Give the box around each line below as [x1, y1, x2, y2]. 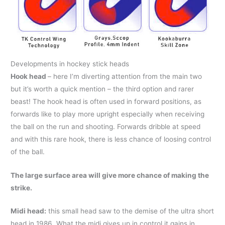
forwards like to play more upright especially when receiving [11, 109, 205, 118]
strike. [11, 183, 33, 192]
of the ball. [11, 147, 45, 156]
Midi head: [11, 207, 47, 215]
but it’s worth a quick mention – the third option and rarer [11, 84, 194, 93]
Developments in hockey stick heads [11, 59, 130, 68]
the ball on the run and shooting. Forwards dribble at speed [11, 122, 201, 131]
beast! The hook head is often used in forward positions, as [11, 97, 202, 105]
